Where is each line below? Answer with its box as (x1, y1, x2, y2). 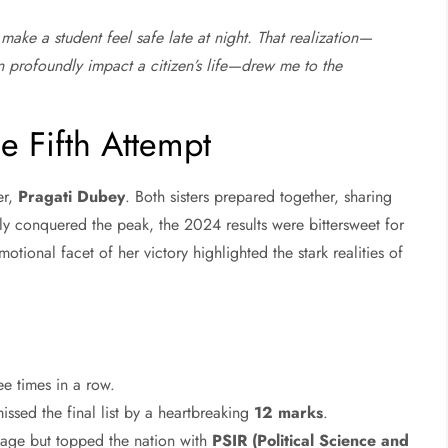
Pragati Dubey (18, 185, 126, 209)
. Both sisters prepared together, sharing (125, 185, 393, 209)
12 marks (254, 401, 324, 425)
